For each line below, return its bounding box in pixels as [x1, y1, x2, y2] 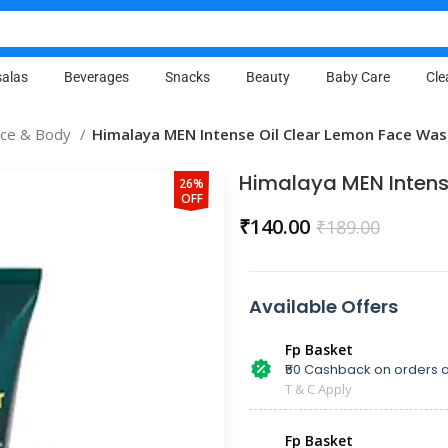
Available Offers [249, 294, 398, 319]
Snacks [164, 69, 210, 85]
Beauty [245, 69, 290, 85]
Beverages [63, 69, 129, 85]
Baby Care [325, 69, 390, 85]
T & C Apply [285, 380, 352, 398]
